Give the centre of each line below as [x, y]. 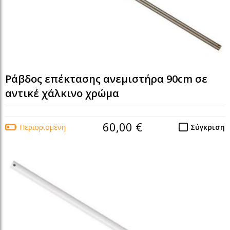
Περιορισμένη [43, 127]
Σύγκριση [208, 127]
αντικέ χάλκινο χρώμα [62, 93]
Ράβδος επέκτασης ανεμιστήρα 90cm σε [106, 79]
